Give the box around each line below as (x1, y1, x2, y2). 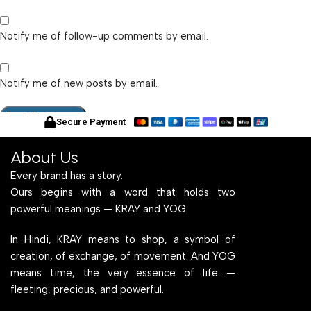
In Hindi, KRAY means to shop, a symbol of (10, 233, 235, 246)
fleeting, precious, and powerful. (10, 283, 164, 296)
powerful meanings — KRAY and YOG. (10, 202, 187, 215)
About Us (10, 146, 78, 167)
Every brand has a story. (10, 169, 123, 182)
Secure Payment (56, 116, 126, 127)
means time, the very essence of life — (10, 266, 235, 279)
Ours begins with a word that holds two (10, 185, 235, 199)
